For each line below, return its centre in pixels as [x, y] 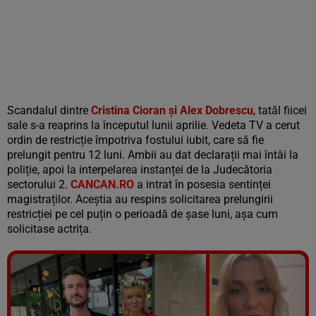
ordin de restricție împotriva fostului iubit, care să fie [135, 140]
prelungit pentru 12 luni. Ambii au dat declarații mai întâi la [153, 155]
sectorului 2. [39, 184]
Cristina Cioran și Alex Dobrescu [172, 110]
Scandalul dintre [49, 110]
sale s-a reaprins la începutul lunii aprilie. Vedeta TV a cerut [153, 125]
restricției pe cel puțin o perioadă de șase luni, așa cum [142, 214]
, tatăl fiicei [280, 110]
